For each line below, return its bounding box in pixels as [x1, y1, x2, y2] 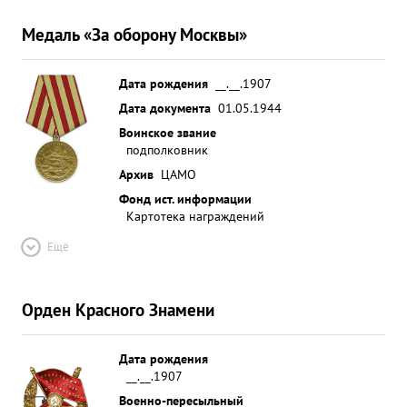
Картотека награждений [126, 207, 264, 224]
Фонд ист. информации [119, 190, 252, 207]
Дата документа [119, 99, 211, 116]
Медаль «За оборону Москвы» [22, 23, 247, 45]
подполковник [126, 141, 208, 158]
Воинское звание [119, 124, 216, 141]
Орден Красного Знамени [22, 298, 214, 321]
